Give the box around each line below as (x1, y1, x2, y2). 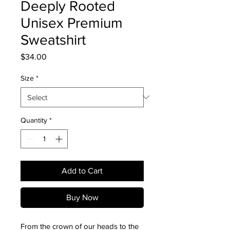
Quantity (21, 116, 47, 124)
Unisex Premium (21, 14, 123, 31)
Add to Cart (62, 166, 103, 175)
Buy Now (66, 193, 99, 202)
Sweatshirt (21, 31, 86, 48)
